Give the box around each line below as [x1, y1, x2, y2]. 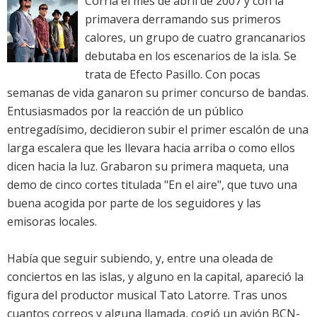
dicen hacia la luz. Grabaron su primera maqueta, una [7, 158, 289, 175]
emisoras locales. [7, 214, 97, 230]
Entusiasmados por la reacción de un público [7, 103, 243, 120]
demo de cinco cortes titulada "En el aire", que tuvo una [7, 177, 297, 193]
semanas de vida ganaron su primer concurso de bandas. [7, 85, 309, 101]
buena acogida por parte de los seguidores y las [7, 195, 261, 212]
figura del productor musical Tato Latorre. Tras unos [7, 287, 287, 304]
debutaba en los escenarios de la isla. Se [85, 48, 296, 64]
